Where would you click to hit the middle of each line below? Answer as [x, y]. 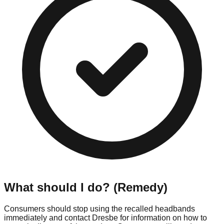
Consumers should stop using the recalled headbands [99, 208]
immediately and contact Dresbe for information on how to [105, 217]
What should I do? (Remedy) [86, 187]
